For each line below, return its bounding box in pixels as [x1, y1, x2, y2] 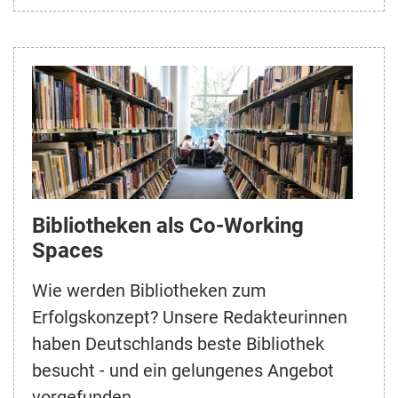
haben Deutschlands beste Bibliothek [32, 332, 324, 354]
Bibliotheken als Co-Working [32, 212, 304, 238]
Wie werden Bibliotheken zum [32, 279, 267, 301]
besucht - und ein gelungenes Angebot [32, 359, 334, 381]
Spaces [32, 237, 103, 263]
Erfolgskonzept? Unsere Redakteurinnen [32, 306, 347, 328]
